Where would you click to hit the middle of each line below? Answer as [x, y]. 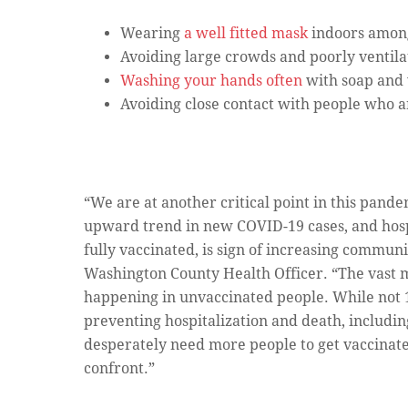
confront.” [119, 368]
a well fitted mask [246, 33]
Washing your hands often [213, 81]
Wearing [152, 33]
